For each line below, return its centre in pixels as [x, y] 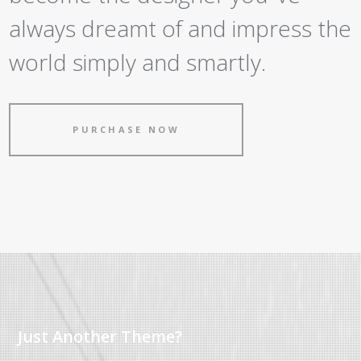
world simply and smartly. [138, 62]
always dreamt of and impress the [180, 28]
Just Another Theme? [100, 336]
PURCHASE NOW [126, 130]
